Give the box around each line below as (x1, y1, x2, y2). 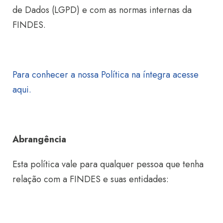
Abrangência (12, 133, 66, 146)
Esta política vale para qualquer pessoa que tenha (12, 158, 204, 171)
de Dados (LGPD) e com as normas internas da (12, 3, 192, 16)
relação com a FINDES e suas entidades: (12, 173, 169, 186)
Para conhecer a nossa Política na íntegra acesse (12, 68, 199, 81)
